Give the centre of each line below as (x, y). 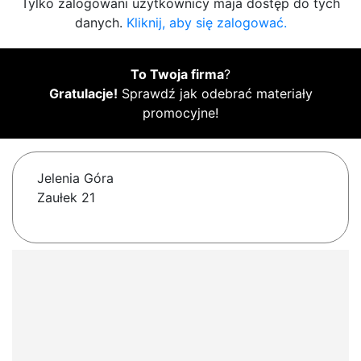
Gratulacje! (83, 94)
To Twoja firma (177, 75)
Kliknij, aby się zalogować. (206, 23)
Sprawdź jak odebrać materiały (215, 94)
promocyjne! (180, 113)
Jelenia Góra (75, 178)
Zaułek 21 (66, 198)
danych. (100, 23)
